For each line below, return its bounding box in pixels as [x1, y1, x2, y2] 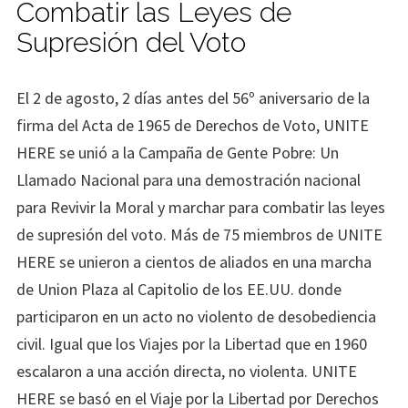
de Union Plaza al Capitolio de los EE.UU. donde [16, 279, 342, 301]
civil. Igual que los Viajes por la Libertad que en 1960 [16, 333, 367, 355]
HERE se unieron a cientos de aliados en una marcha [16, 251, 372, 273]
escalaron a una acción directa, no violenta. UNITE [16, 361, 357, 382]
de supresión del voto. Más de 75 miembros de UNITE [16, 224, 382, 246]
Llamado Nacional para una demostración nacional [16, 169, 361, 191]
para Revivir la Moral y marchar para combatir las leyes [16, 197, 385, 219]
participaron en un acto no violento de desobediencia [16, 306, 376, 328]
